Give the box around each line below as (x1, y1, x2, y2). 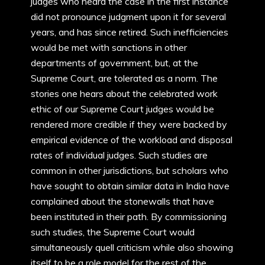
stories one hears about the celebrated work (31, 88, 218, 99)
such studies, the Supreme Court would (31, 226, 195, 238)
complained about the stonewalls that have (31, 195, 214, 207)
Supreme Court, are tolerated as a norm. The (31, 72, 218, 84)
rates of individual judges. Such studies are (31, 149, 208, 161)
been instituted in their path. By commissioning (31, 211, 227, 222)
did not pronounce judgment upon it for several (31, 11, 226, 22)
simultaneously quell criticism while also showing (31, 241, 233, 253)
